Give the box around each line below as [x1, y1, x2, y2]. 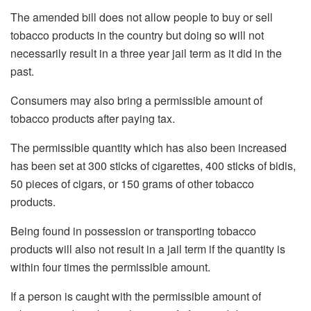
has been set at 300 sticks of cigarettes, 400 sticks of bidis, [10, 158, 296, 174]
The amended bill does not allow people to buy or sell [10, 9, 273, 26]
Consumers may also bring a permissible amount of [10, 92, 262, 109]
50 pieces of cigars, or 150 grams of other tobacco [10, 176, 254, 192]
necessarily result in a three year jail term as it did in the [10, 45, 282, 62]
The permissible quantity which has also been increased [10, 140, 287, 156]
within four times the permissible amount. [10, 259, 210, 276]
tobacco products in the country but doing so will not [10, 27, 264, 44]
